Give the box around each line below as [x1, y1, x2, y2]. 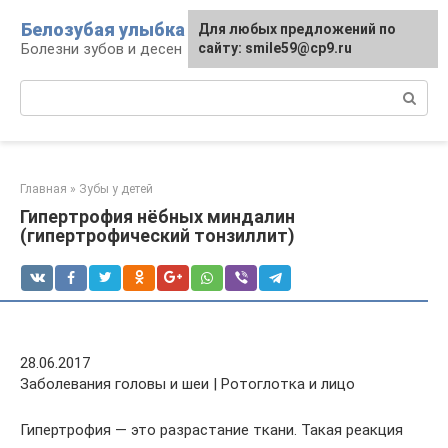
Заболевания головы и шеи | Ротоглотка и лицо [20, 375, 355, 393]
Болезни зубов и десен [21, 40, 182, 58]
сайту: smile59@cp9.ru [198, 40, 352, 56]
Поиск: [20, 81, 67, 99]
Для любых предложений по [198, 21, 396, 37]
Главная [20, 182, 67, 196]
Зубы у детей [79, 182, 153, 196]
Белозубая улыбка [21, 19, 185, 40]
